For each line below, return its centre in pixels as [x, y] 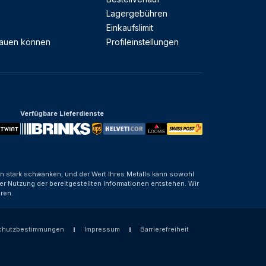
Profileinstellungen [142, 42]
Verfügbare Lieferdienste [62, 113]
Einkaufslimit [130, 28]
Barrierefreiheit [164, 229]
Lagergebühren [137, 13]
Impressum [102, 229]
